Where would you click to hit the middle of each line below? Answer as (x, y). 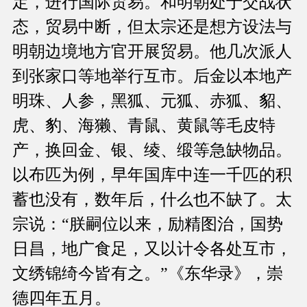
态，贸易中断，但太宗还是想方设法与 (152, 27)
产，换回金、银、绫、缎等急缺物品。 (152, 150)
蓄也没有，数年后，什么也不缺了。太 (152, 200)
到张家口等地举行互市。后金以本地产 (152, 76)
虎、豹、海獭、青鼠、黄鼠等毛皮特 (144, 126)
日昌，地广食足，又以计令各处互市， (152, 249)
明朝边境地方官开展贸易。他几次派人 (152, 52)
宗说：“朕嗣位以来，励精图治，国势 (148, 224)
